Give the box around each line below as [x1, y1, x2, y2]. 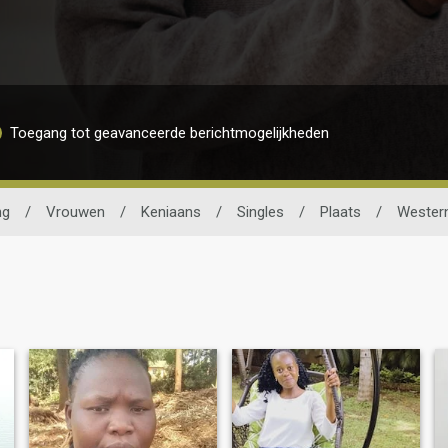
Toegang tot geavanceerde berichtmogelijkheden [9, 123, 329, 142]
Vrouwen [45, 203, 105, 222]
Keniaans [140, 203, 201, 222]
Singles [236, 203, 284, 222]
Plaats [319, 203, 361, 222]
